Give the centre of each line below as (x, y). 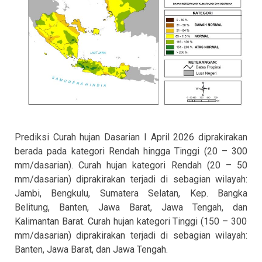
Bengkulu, (71, 194)
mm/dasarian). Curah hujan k (76, 166)
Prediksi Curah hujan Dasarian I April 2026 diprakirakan (131, 137)
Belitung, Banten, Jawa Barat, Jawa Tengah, (124, 208)
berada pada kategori (62, 151)
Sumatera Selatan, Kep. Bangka (174, 194)
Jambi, (28, 194)
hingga (157, 151)
